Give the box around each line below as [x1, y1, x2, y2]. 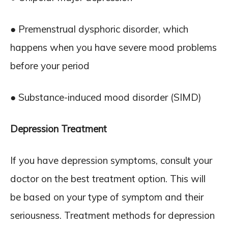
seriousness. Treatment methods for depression [10, 209, 215, 221]
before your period [10, 60, 90, 72]
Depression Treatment [10, 123, 107, 135]
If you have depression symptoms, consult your [10, 154, 212, 166]
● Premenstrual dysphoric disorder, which [10, 23, 188, 35]
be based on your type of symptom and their [10, 191, 204, 203]
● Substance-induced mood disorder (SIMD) [10, 91, 202, 103]
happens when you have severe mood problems [10, 41, 217, 53]
